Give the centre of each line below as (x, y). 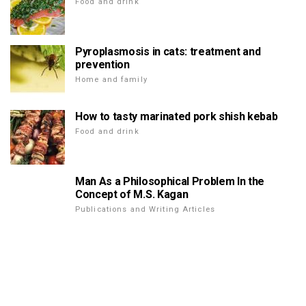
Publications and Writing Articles (145, 210)
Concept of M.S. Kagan (132, 195)
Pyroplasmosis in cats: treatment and (168, 52)
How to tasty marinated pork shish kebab (177, 117)
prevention (102, 65)
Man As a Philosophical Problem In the (170, 182)
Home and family (111, 80)
